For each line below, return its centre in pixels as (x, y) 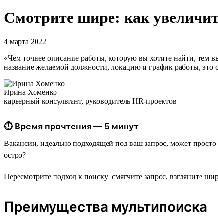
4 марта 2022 (25, 41)
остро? (15, 155)
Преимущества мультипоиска (106, 207)
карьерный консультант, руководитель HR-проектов (90, 101)
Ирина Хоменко (30, 92)
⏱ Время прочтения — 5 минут (71, 126)
